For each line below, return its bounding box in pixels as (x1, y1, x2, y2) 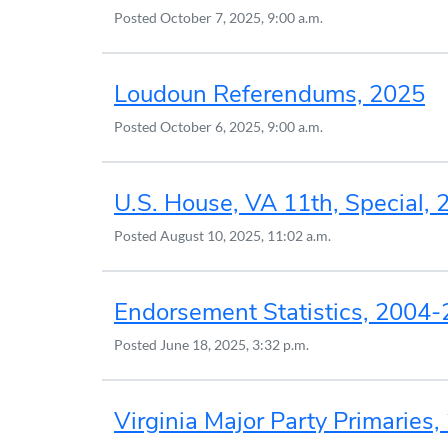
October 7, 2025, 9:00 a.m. (160, 8, 323, 26)
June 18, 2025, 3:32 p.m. (160, 335, 309, 353)
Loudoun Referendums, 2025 (114, 77, 425, 110)
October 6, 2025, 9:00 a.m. (160, 117, 323, 135)
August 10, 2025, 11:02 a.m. (160, 226, 331, 244)
